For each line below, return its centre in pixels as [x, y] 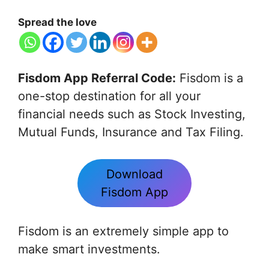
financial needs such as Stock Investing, [132, 114]
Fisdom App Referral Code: [97, 78]
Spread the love [57, 22]
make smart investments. [89, 249]
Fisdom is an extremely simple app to [123, 231]
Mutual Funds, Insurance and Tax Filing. [131, 132]
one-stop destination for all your [109, 96]
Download [134, 174]
